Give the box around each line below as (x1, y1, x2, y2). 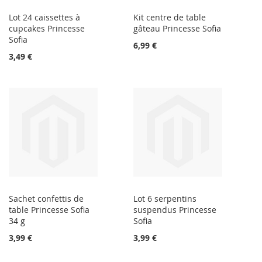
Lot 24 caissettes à (9, 12, 80, 23)
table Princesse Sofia (9, 204, 89, 216)
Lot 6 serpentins (133, 193, 197, 205)
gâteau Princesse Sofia (133, 23, 222, 35)
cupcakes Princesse (9, 23, 85, 35)
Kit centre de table (133, 12, 206, 23)
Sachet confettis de (9, 193, 84, 205)
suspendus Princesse (133, 204, 217, 216)
